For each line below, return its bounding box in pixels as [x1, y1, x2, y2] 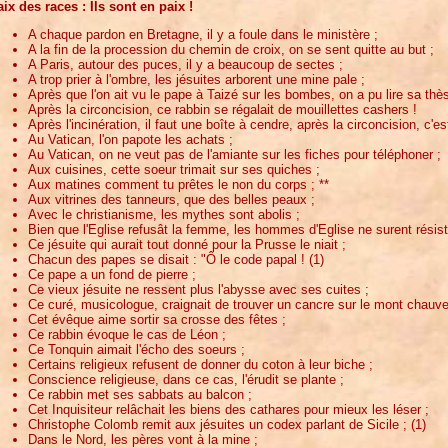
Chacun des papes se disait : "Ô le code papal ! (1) [28, 251, 324, 267]
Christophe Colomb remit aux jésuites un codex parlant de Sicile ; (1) [28, 416, 426, 432]
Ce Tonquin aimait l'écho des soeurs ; [28, 341, 245, 357]
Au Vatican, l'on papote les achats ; [28, 131, 233, 147]
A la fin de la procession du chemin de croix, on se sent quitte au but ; [28, 41, 434, 57]
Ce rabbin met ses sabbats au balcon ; [28, 386, 252, 402]
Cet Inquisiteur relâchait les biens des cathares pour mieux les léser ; [28, 401, 429, 417]
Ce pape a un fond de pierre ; [28, 266, 196, 282]
